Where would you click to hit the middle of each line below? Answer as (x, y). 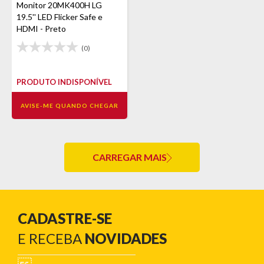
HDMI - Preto (41, 29)
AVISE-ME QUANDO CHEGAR (70, 105)
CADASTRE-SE (65, 218)
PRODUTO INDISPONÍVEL (64, 82)
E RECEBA (51, 238)
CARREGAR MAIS (130, 157)
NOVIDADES (126, 238)
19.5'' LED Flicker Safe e (60, 17)
